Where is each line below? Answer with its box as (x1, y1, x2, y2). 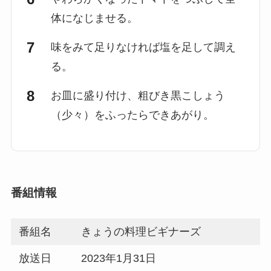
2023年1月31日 (81, 252, 157, 264)
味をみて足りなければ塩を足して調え (50, 41, 236, 54)
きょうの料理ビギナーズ (81, 225, 201, 238)
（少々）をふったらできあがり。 (50, 109, 214, 122)
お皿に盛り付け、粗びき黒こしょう (50, 90, 225, 102)
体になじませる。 (50, 12, 138, 25)
